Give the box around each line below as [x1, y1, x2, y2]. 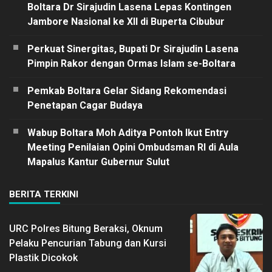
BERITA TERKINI [9, 188, 78, 200]
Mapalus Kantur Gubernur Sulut [27, 155, 169, 168]
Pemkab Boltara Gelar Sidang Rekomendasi [27, 84, 226, 97]
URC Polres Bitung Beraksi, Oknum [9, 222, 163, 234]
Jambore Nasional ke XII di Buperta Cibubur [27, 15, 225, 27]
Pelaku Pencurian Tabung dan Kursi [9, 237, 166, 249]
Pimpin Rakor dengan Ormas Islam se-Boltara [27, 57, 236, 69]
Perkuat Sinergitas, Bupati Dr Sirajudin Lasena [27, 42, 239, 55]
